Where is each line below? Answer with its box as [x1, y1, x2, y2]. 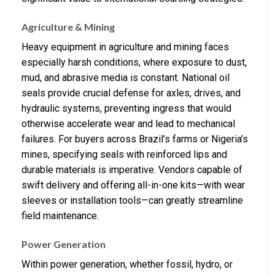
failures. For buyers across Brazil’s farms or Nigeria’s [21, 133, 248, 145]
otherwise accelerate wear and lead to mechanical [21, 117, 235, 130]
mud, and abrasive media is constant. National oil [21, 71, 230, 83]
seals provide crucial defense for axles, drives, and [21, 87, 241, 99]
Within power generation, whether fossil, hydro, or [21, 258, 233, 270]
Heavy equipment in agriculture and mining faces [21, 41, 229, 53]
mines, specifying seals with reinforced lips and [21, 148, 227, 160]
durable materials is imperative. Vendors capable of [21, 163, 242, 176]
